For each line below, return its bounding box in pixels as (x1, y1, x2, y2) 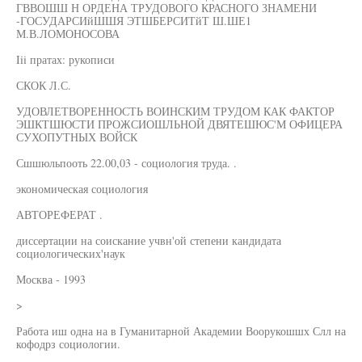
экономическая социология (16, 181, 148, 196)
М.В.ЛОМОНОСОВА (16, 26, 120, 41)
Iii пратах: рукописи (16, 52, 115, 67)
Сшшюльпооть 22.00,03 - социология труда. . (16, 155, 237, 170)
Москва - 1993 (16, 271, 86, 287)
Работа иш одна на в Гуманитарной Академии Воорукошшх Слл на (16, 323, 346, 339)
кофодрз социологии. (16, 336, 120, 351)
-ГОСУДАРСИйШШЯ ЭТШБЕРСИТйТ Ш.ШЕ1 (16, 13, 251, 28)
